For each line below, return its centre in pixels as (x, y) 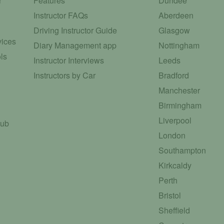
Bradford (174, 75)
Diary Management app (75, 45)
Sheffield (174, 210)
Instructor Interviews (69, 60)
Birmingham (180, 105)
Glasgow (174, 30)
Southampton (182, 150)
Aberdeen (176, 15)
